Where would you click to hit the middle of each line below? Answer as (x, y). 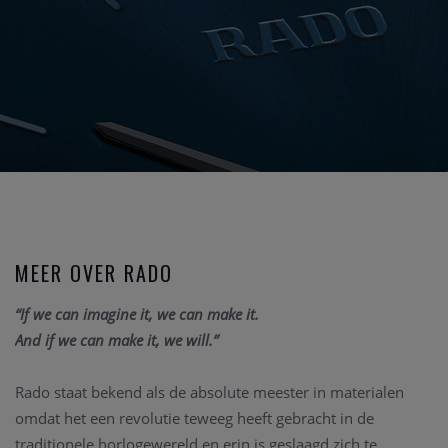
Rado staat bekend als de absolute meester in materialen (209, 392)
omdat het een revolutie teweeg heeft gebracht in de (194, 418)
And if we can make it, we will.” (116, 340)
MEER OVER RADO (94, 273)
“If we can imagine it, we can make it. (137, 314)
